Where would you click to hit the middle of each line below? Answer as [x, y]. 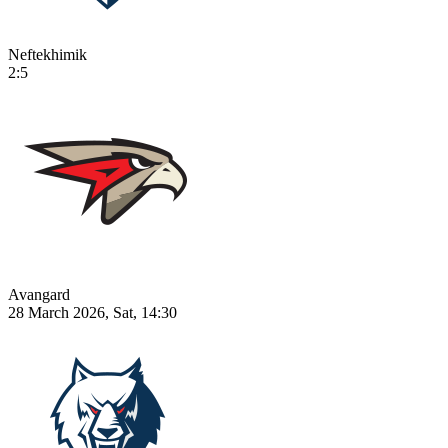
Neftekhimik [47, 54]
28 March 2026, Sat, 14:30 [92, 312]
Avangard [39, 294]
